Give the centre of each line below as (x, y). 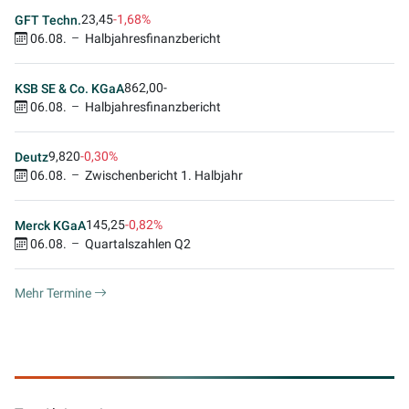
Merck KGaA (50, 225)
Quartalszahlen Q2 (138, 244)
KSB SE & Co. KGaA (69, 88)
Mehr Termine (54, 293)
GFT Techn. (48, 20)
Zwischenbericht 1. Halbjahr (164, 175)
